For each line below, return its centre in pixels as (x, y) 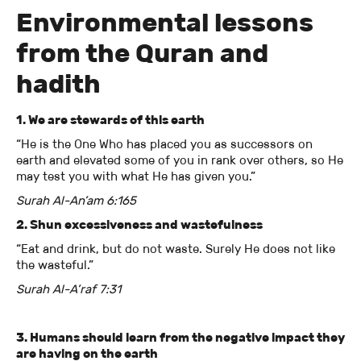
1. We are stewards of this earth (110, 120)
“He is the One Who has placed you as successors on (164, 144)
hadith (58, 84)
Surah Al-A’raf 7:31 (68, 289)
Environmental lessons (165, 23)
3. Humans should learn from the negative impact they (180, 338)
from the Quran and (142, 54)
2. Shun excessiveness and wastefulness (139, 225)
